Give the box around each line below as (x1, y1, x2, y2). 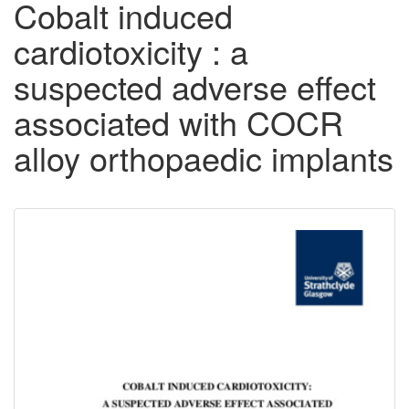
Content (27, 247, 124, 288)
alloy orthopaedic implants (14, 134, 393, 182)
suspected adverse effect (14, 63, 376, 110)
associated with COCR (14, 99, 343, 146)
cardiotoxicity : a (14, 27, 248, 75)
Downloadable (27, 217, 204, 257)
